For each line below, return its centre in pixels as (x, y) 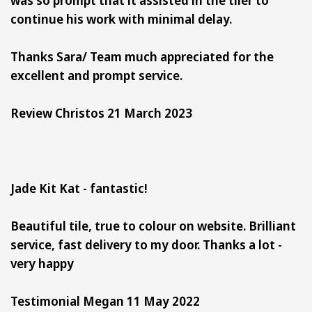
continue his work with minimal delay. (121, 18)
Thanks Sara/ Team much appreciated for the (142, 56)
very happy (42, 263)
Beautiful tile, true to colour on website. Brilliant (153, 225)
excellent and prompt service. (96, 75)
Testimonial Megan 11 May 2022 (105, 301)
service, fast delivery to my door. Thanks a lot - (146, 244)
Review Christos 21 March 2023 (101, 112)
